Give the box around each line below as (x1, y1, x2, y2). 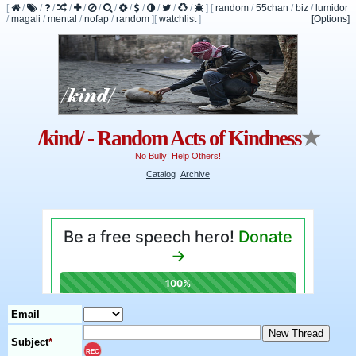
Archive (180, 168, 210, 179)
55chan (256, 2, 288, 14)
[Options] (311, 14, 350, 25)
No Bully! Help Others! (135, 151, 221, 161)
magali (11, 14, 41, 25)
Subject (11, 336, 48, 349)
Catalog (146, 168, 176, 179)
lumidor (315, 2, 348, 14)
